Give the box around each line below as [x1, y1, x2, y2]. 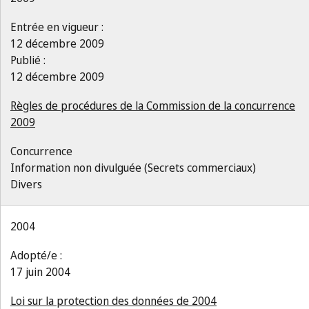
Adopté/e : [10, 248, 62, 263]
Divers [10, 177, 42, 192]
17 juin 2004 [10, 264, 70, 279]
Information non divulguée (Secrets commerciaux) [10, 160, 256, 175]
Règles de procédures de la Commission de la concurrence [10, 98, 295, 113]
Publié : [10, 52, 46, 68]
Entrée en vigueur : [10, 19, 103, 34]
